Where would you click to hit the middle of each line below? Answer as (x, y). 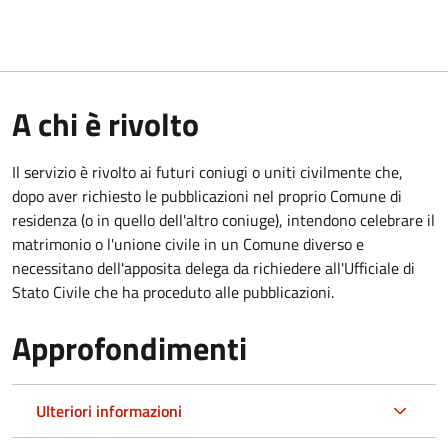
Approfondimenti (129, 347)
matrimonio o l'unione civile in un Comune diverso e (188, 243)
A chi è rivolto (105, 123)
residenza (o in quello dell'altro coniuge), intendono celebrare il (223, 219)
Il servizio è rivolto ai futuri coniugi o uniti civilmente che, (207, 171)
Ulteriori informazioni (109, 410)
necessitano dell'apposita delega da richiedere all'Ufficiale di (213, 267)
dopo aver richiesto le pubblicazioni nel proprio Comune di (207, 195)
